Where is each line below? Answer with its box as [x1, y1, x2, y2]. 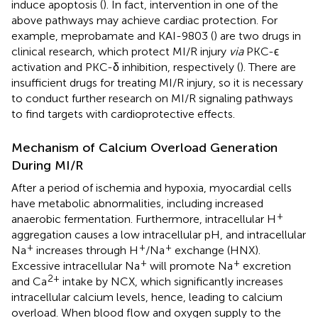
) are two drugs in [214, 29, 301, 43]
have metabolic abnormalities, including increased [11, 197, 263, 211]
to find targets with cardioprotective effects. [11, 107, 235, 121]
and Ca [11, 275, 47, 289]
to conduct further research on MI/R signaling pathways [11, 92, 293, 106]
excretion [240, 259, 291, 273]
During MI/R [11, 158, 83, 174]
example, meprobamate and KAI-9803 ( [11, 29, 214, 43]
